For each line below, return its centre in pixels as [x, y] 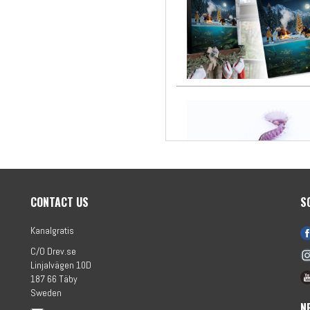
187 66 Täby [54, 279]
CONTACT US [60, 202]
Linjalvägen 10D [61, 265]
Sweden [46, 292]
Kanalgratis [52, 230]
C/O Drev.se [53, 251]
